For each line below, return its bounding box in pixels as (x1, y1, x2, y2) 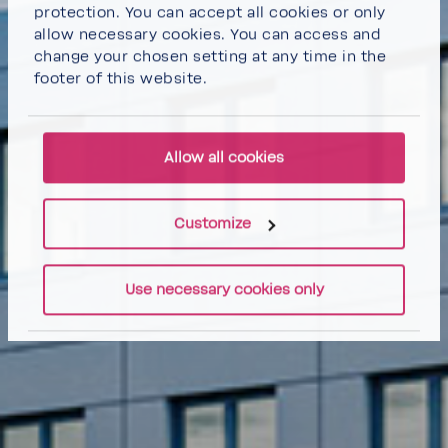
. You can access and (221, 26, 382, 43)
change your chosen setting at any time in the (33, 48, 387, 65)
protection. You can (33, 4, 189, 21)
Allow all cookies (164, 149, 284, 167)
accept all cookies (188, 4, 329, 21)
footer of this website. (33, 70, 208, 87)
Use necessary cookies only (124, 281, 324, 299)
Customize (174, 215, 252, 233)
